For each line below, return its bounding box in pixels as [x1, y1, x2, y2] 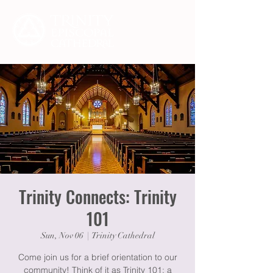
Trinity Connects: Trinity [18, 184, 177, 209]
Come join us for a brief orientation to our [18, 252, 177, 263]
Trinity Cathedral [91, 230, 155, 241]
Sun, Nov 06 [40, 230, 83, 241]
